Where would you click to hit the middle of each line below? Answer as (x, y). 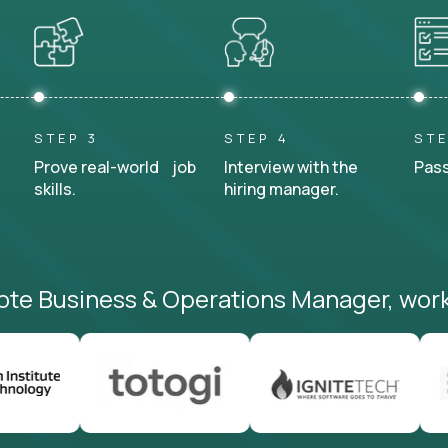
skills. (55, 189)
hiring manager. (281, 189)
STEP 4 (257, 138)
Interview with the (291, 167)
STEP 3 (66, 138)
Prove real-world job (115, 167)
